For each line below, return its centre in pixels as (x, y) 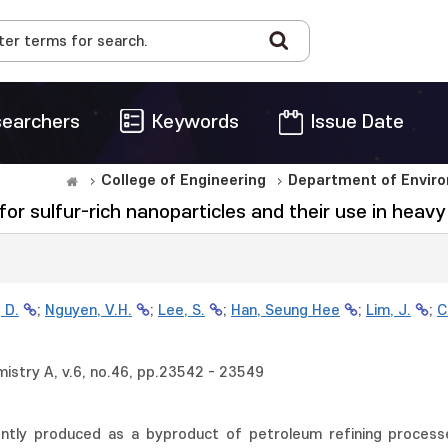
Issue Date (357, 122)
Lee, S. (181, 310)
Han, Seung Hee (285, 310)
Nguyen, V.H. (88, 310)
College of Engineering (183, 180)
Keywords (195, 122)
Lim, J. (388, 310)
